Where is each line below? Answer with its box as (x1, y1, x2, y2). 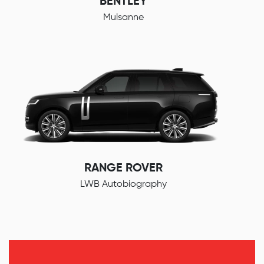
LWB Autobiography (80, 179, 167, 189)
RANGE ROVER (84, 162, 163, 174)
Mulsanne (103, 12, 144, 22)
